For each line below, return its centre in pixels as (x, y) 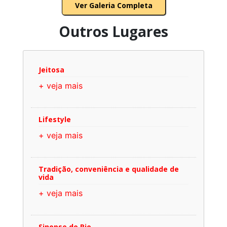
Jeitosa (51, 69)
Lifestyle (55, 119)
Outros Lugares (113, 31)
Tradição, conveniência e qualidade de (109, 169)
